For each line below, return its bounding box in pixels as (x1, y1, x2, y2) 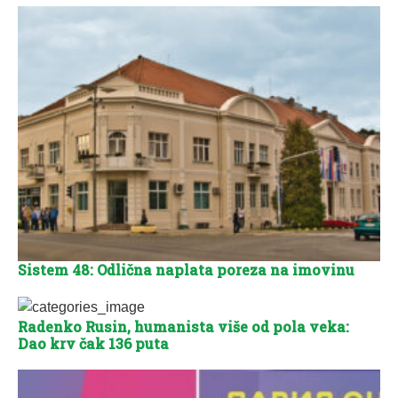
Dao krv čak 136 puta (18, 333, 169, 353)
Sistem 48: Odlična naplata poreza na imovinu (18, 259, 354, 279)
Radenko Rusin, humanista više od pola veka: (18, 316, 349, 336)
